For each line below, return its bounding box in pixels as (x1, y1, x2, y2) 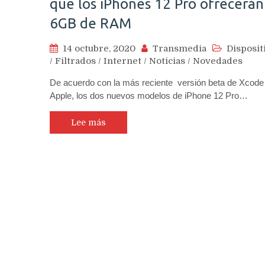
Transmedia (153, 43, 206, 54)
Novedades (193, 56, 243, 67)
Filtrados (55, 56, 96, 67)
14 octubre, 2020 (63, 43, 135, 54)
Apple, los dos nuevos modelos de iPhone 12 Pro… (50, 91, 248, 101)
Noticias (149, 56, 185, 67)
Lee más (71, 118, 106, 128)
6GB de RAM (50, 15, 131, 32)
